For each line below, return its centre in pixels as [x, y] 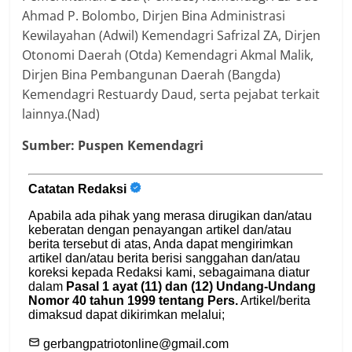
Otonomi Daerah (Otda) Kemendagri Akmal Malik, [168, 55]
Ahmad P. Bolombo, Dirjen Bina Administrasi [154, 15]
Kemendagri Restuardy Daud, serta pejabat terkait [171, 94]
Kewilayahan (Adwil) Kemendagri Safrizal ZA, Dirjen [172, 35]
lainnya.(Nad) [61, 114]
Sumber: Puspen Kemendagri [113, 145]
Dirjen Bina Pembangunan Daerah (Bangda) [152, 74]
